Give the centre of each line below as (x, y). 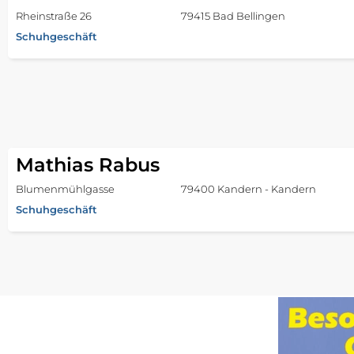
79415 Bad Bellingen (233, 16)
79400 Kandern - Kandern (248, 189)
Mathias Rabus (88, 165)
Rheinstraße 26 (54, 16)
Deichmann (73, 338)
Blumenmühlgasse (65, 189)
